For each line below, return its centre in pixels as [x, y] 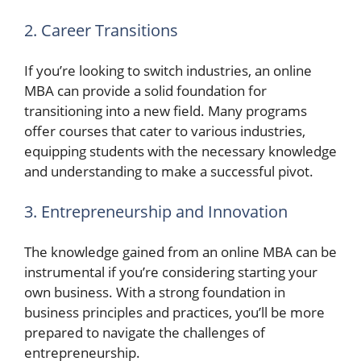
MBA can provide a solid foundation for [145, 91]
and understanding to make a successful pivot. [169, 171]
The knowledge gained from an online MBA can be [180, 252]
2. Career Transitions [101, 30]
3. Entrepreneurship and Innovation [156, 211]
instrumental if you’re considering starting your [171, 272]
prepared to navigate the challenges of [145, 332]
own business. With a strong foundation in [155, 292]
